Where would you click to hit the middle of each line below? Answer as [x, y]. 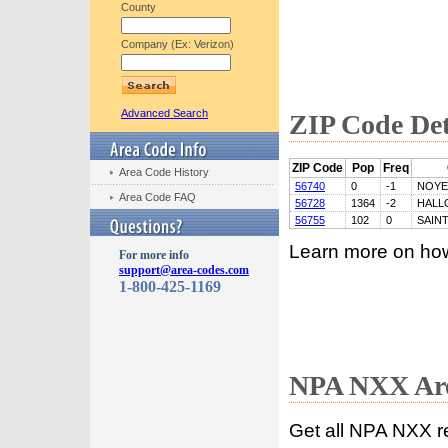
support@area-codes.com [184, 270]
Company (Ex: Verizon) [177, 44]
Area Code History [164, 172]
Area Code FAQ [157, 197]
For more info [154, 255]
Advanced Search [164, 113]
